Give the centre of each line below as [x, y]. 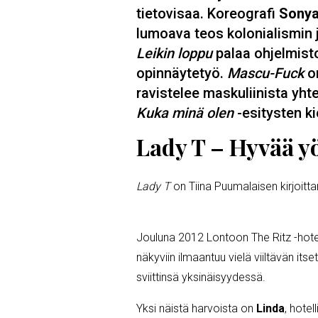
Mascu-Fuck [264, 73]
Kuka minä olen [185, 113]
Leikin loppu [176, 53]
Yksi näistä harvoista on [196, 308]
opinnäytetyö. [180, 73]
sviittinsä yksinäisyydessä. [201, 277]
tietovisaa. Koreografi [208, 13]
